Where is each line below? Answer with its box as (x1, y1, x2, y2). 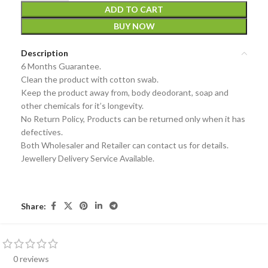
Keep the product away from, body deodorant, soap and (21, 87, 229, 98)
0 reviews (13, 254, 49, 264)
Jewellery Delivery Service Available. (21, 153, 154, 163)
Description (21, 48, 68, 58)
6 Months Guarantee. (21, 61, 101, 71)
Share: (21, 200, 46, 211)
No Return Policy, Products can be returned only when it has (21, 114, 245, 124)
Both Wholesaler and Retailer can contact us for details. (21, 140, 229, 150)
